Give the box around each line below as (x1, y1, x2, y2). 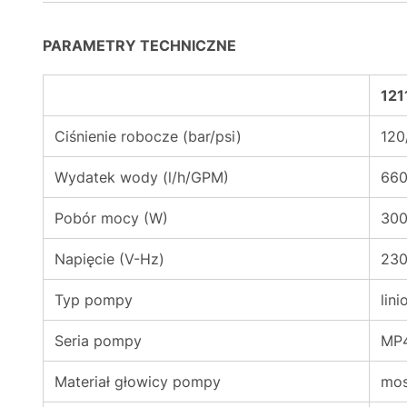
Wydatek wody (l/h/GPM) (55, 168, 229, 186)
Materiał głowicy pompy (55, 372, 221, 391)
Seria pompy (55, 332, 142, 350)
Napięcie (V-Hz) (55, 250, 164, 268)
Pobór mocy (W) (55, 209, 168, 227)
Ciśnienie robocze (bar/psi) (55, 127, 242, 145)
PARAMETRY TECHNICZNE (43, 36, 236, 55)
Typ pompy (55, 291, 133, 309)
